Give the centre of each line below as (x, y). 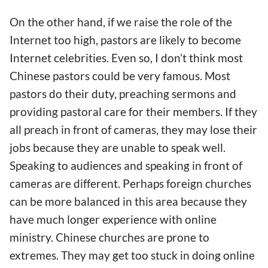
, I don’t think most (197, 57)
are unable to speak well (162, 147)
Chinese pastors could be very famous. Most (120, 75)
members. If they (215, 111)
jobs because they (56, 147)
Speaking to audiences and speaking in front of (126, 165)
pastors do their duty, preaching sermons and (123, 93)
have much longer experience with (97, 219)
